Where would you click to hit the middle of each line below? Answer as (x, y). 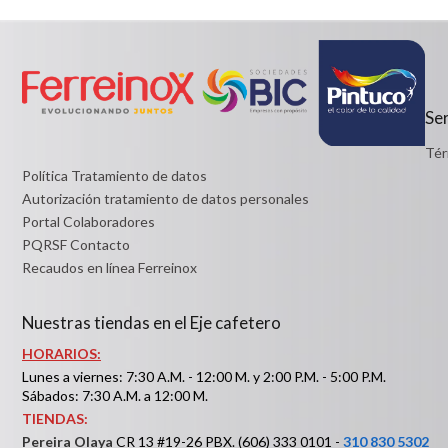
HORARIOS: (61, 353)
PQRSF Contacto (76, 244)
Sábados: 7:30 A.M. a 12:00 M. (115, 395)
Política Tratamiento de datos (114, 175)
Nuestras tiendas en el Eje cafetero (151, 322)
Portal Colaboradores (88, 221)
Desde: (79, 13)
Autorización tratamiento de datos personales (165, 198)
